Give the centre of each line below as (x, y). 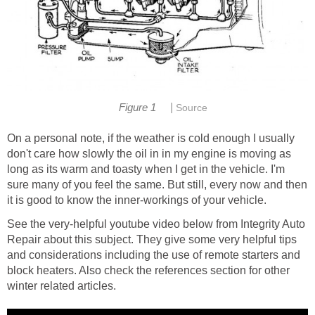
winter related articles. (62, 285)
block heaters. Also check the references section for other (148, 270)
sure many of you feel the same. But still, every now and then (157, 184)
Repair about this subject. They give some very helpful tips (152, 239)
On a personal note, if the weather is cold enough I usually (151, 138)
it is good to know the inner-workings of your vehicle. (137, 200)
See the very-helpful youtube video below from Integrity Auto (156, 224)
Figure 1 (137, 108)
